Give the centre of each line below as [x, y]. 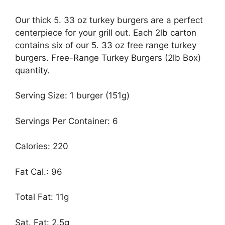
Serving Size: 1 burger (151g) [72, 96]
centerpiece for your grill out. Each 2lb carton [106, 32]
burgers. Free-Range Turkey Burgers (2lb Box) [108, 58]
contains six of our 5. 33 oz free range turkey [106, 45]
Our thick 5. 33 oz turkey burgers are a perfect [109, 20]
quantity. [32, 70]
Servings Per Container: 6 [67, 121]
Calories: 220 [42, 146]
